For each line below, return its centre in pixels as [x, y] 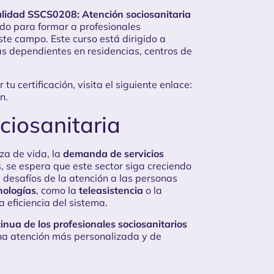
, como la [57, 191]
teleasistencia [111, 191]
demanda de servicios [113, 154]
